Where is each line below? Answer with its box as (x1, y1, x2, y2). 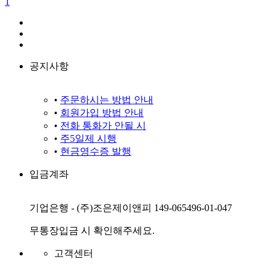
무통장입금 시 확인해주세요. (29, 225, 155, 236)
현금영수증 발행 (60, 146, 131, 157)
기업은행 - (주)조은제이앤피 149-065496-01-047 (29, 203, 232, 213)
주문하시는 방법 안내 (60, 95, 153, 105)
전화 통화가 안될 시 (60, 120, 146, 131)
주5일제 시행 (60, 133, 117, 144)
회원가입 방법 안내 (60, 107, 144, 118)
